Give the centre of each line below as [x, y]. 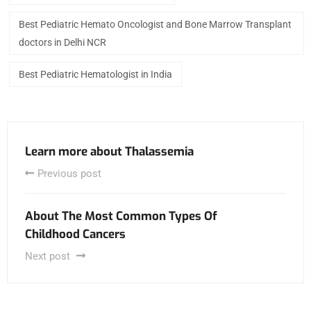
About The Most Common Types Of [121, 216]
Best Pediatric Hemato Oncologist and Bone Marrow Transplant [155, 24]
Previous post [69, 173]
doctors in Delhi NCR [62, 42]
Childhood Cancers [75, 234]
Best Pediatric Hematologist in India [95, 74]
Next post [49, 256]
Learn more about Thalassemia [109, 151]
